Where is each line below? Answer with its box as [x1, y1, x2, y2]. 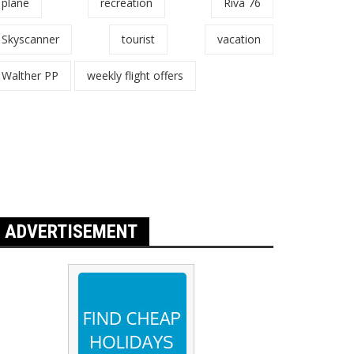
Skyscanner [2, 32, 59, 47]
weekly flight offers [87, 68, 183, 83]
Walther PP [2, 68, 58, 83]
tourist [122, 32, 155, 47]
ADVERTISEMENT [5, 220, 137, 243]
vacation [217, 32, 261, 47]
